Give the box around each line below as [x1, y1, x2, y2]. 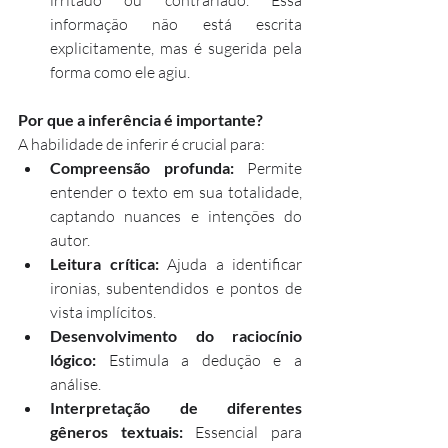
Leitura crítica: [50, 254, 159, 273]
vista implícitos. [50, 302, 156, 322]
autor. [50, 230, 90, 250]
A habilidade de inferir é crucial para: [18, 134, 265, 154]
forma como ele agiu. [50, 62, 190, 82]
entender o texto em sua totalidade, [50, 182, 302, 202]
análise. [50, 374, 101, 394]
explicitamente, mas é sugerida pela [50, 38, 302, 58]
